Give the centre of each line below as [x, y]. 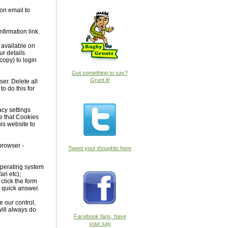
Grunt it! [100, 80]
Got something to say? [100, 73]
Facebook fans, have [100, 216]
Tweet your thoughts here [100, 148]
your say [100, 223]
